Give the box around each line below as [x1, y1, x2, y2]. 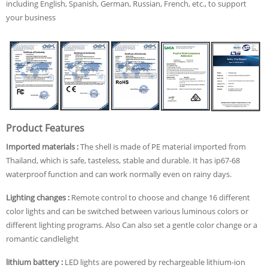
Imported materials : [6, 141, 80, 152]
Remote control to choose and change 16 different [71, 191, 250, 203]
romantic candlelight [6, 233, 79, 244]
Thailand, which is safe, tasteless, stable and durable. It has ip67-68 [6, 154, 240, 166]
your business [6, 12, 56, 23]
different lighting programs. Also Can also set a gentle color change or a [6, 219, 257, 230]
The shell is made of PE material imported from [80, 141, 246, 152]
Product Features [6, 121, 84, 135]
